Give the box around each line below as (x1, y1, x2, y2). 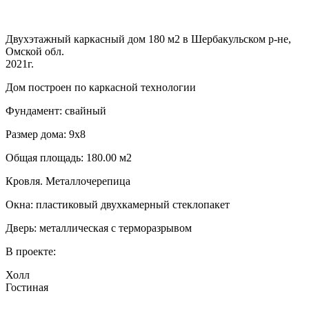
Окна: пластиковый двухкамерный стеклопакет (6, 198, 230, 210)
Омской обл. (6, 45, 64, 57)
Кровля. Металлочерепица (6, 175, 130, 187)
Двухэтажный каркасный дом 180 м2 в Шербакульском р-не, (6, 32, 291, 45)
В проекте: (6, 245, 56, 257)
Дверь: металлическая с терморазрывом (6, 221, 192, 234)
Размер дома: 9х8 (6, 128, 86, 140)
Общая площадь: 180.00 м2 (6, 151, 132, 163)
